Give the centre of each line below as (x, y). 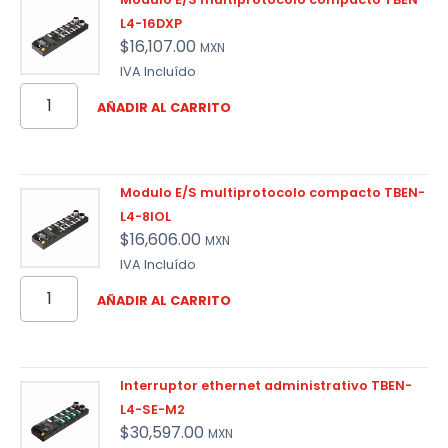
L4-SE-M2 (152, 410)
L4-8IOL (145, 217)
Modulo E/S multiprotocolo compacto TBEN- (272, 193)
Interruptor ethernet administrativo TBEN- (266, 386)
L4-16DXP (151, 24)
